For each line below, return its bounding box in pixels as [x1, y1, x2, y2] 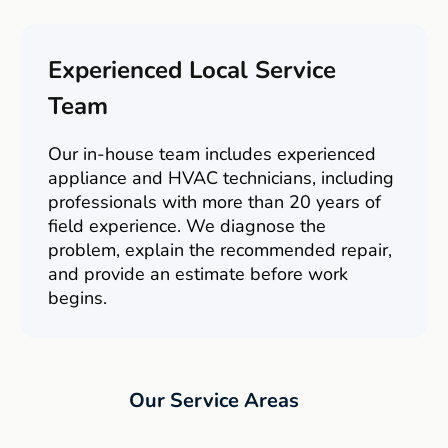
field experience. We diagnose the [48, 214, 326, 238]
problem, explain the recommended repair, [48, 238, 392, 262]
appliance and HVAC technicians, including [48, 166, 394, 190]
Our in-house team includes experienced [48, 142, 376, 166]
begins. [48, 286, 107, 310]
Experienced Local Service [48, 54, 336, 86]
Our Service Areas [129, 387, 299, 414]
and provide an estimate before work [48, 262, 348, 286]
